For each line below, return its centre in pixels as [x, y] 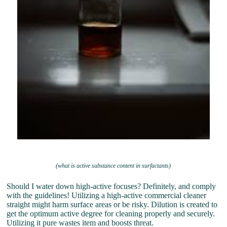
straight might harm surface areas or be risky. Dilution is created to [112, 205]
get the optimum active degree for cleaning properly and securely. [111, 214]
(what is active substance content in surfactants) [113, 166]
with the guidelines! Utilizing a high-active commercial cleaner [107, 196]
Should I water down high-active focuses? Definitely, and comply [111, 186]
